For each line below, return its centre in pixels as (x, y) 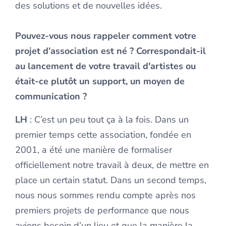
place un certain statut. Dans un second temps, (111, 180)
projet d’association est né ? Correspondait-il (110, 51)
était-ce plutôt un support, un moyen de (100, 81)
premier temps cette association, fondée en (103, 135)
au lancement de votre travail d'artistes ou (105, 66)
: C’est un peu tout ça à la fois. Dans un (108, 120)
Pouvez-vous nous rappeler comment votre (106, 36)
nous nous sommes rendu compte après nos (105, 195)
